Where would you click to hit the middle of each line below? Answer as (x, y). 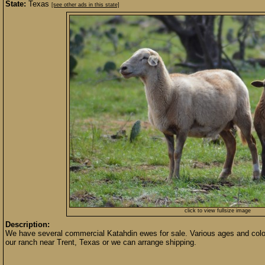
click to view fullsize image (218, 211)
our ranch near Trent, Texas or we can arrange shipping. (101, 242)
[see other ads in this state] (85, 5)
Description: (28, 224)
